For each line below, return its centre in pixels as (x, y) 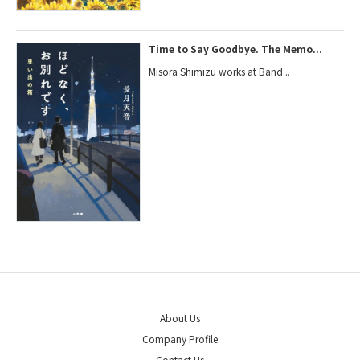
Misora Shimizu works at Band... (220, 71)
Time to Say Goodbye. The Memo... (236, 48)
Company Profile (180, 338)
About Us (180, 317)
